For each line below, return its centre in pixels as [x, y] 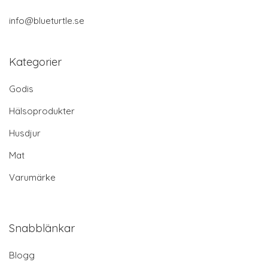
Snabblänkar [42, 228]
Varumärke [32, 177]
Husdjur [25, 133]
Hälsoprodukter [42, 111]
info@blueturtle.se [47, 20]
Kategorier [35, 62]
